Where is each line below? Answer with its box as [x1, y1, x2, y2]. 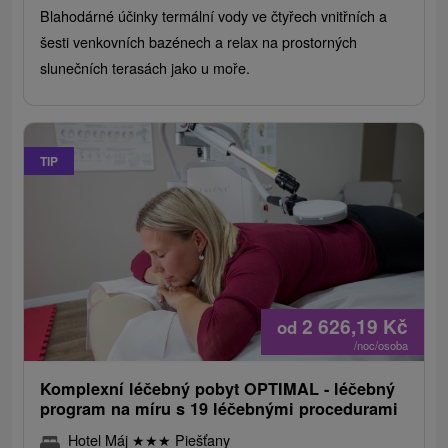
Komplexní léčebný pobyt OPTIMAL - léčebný [40, 377, 396, 401]
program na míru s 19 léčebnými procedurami [40, 397, 399, 421]
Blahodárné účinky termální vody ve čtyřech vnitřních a [40, 5, 388, 27]
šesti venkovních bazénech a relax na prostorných [40, 31, 358, 53]
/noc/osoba [353, 337, 408, 354]
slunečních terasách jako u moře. [40, 57, 251, 79]
